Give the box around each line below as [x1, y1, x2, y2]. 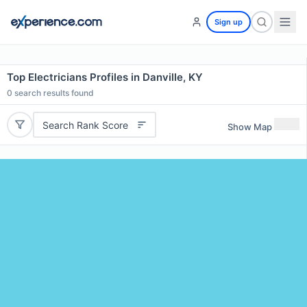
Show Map [228, 121, 272, 132]
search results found [12, 88, 94, 98]
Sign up [214, 17, 243, 27]
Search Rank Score [42, 119, 128, 131]
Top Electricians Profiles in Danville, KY [7, 71, 203, 84]
